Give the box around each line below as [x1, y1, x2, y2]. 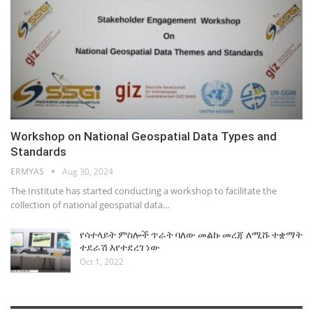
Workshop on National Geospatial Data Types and [10, 129, 277, 143]
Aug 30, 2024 [62, 165, 113, 177]
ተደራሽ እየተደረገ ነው [80, 241, 160, 253]
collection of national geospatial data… [10, 198, 170, 211]
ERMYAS [10, 165, 46, 177]
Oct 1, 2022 [80, 255, 124, 268]
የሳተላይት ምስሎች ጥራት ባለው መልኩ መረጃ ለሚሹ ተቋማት [80, 228, 303, 240]
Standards [10, 144, 66, 159]
